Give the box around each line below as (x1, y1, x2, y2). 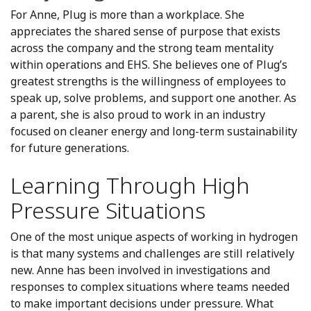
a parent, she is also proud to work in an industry (10, 107, 265, 123)
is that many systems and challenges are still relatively (10, 246, 294, 262)
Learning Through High (10, 170, 250, 202)
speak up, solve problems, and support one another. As (10, 90, 296, 106)
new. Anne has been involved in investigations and (10, 262, 270, 278)
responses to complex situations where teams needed (10, 279, 289, 295)
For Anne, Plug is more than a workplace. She (10, 7, 244, 23)
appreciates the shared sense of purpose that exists (10, 24, 280, 40)
